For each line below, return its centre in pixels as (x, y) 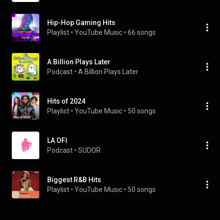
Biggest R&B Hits (74, 180)
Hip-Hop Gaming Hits (81, 23)
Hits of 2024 (66, 101)
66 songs (142, 32)
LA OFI (57, 140)
